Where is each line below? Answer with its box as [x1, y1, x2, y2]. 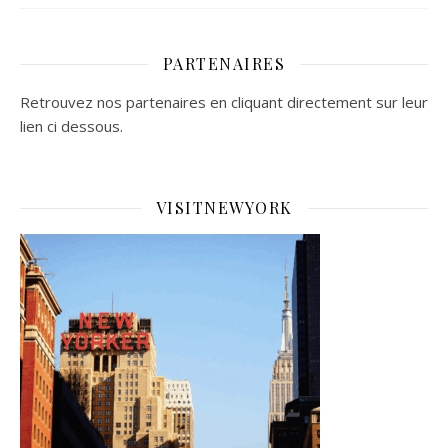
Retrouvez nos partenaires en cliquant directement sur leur [20, 92, 428, 112]
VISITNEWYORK [155, 197, 293, 218]
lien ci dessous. [20, 116, 123, 136]
